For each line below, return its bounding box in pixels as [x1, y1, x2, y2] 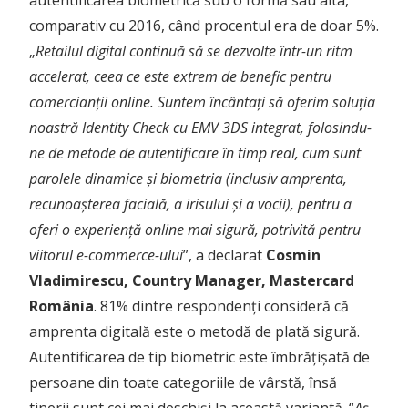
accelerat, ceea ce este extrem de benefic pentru [29, 66, 331, 87]
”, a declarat [183, 245, 266, 266]
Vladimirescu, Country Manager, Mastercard [29, 270, 354, 291]
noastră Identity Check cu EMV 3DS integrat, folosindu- [29, 117, 372, 138]
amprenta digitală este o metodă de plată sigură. [29, 321, 360, 342]
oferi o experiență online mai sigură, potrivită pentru [29, 219, 361, 240]
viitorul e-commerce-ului [29, 245, 183, 266]
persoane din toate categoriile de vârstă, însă [29, 372, 337, 393]
